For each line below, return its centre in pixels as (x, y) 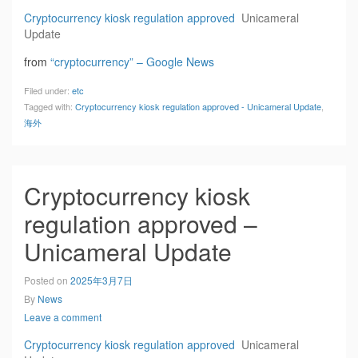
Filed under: (48, 90)
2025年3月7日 (101, 280)
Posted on (47, 280)
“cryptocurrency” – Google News (132, 62)
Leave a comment (63, 317)
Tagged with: (50, 106)
